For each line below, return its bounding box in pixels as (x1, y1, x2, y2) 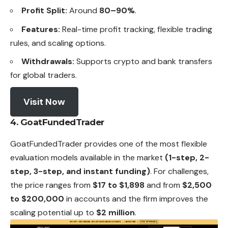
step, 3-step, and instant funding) (10, 165, 150, 177)
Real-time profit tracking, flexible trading (60, 23, 212, 35)
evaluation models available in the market (10, 152, 165, 163)
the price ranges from (10, 179, 93, 190)
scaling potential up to (10, 207, 96, 218)
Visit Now (23, 95, 65, 108)
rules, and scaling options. (10, 37, 106, 48)
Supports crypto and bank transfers (74, 56, 212, 67)
